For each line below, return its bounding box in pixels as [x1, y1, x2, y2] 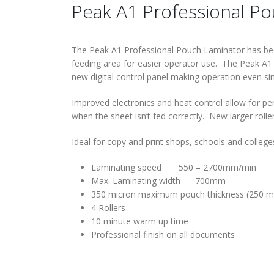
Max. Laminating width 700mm [91, 175, 226, 187]
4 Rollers [91, 202, 125, 213]
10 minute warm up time [91, 215, 188, 227]
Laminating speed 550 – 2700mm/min [91, 161, 256, 173]
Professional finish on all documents [91, 229, 235, 240]
